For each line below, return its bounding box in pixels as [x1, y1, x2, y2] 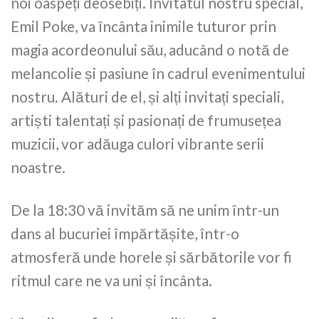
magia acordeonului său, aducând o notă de [11, 40, 289, 58]
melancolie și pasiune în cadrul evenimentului [11, 63, 305, 82]
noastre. [11, 157, 66, 176]
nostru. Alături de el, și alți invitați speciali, [11, 87, 283, 105]
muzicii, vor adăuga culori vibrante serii [11, 134, 264, 152]
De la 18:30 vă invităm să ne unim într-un [11, 200, 279, 219]
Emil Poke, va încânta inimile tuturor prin [11, 16, 276, 35]
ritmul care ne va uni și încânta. [11, 271, 212, 289]
